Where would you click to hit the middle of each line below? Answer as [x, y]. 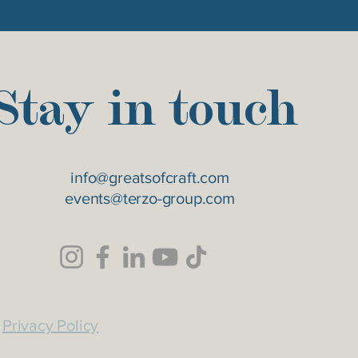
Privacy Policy [51, 325]
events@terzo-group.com [150, 198]
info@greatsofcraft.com [150, 177]
